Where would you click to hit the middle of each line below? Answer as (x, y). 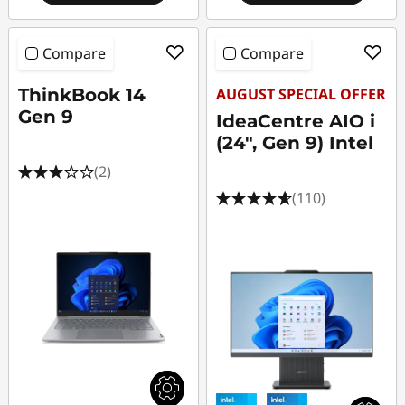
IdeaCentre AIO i (296, 121)
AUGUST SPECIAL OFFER (301, 94)
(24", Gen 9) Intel (295, 143)
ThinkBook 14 (82, 95)
